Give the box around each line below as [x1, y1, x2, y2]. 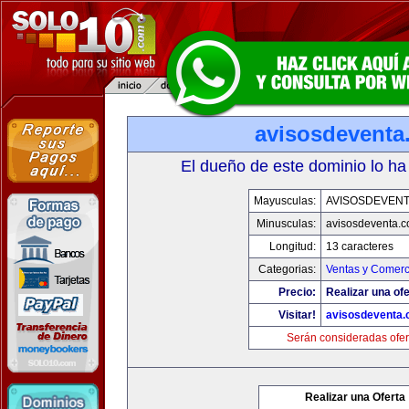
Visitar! [278, 309, 316, 321]
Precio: [278, 286, 316, 299]
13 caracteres [325, 240, 393, 253]
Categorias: [257, 263, 316, 276]
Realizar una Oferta [305, 391, 405, 404]
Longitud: [268, 240, 316, 253]
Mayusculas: [253, 194, 316, 207]
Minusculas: [256, 217, 316, 230]
